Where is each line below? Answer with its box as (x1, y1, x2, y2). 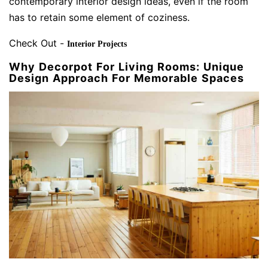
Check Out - (9, 37, 67, 50)
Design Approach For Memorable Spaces (9, 72, 244, 85)
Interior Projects (67, 39, 127, 49)
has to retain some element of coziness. (9, 11, 190, 24)
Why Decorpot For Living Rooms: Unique (9, 60, 244, 74)
